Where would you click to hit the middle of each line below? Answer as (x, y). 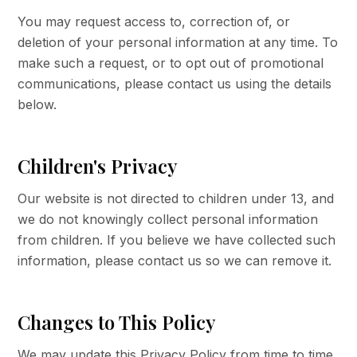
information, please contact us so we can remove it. (175, 261)
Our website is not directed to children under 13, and (176, 198)
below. (37, 104)
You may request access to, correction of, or (154, 22)
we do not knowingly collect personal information (168, 219)
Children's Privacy (98, 166)
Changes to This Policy (117, 322)
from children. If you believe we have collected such (177, 240)
